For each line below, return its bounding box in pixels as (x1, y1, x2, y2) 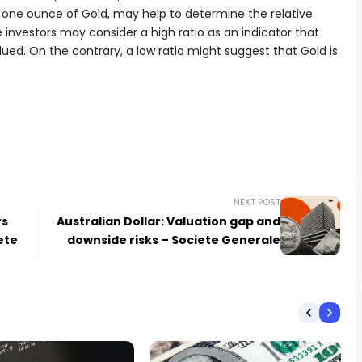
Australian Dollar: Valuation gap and (56, 213, 280, 229)
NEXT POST (233, 195, 280, 208)
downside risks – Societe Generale (66, 231, 280, 248)
